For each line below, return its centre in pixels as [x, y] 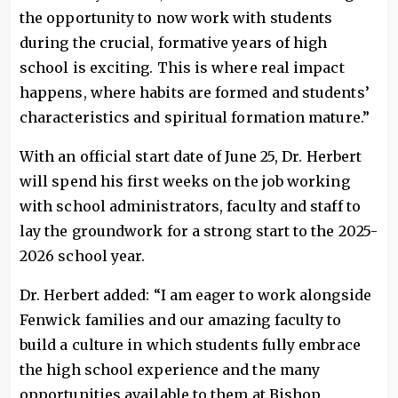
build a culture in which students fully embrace [190, 345]
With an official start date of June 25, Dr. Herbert [191, 156]
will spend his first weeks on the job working [185, 181]
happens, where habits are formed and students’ [195, 92]
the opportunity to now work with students [176, 18]
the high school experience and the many [170, 370]
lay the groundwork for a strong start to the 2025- [199, 231]
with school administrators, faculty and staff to [190, 206]
